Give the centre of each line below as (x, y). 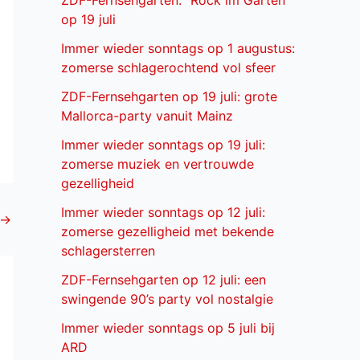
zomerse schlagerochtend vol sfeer (168, 68)
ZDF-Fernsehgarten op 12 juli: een (164, 280)
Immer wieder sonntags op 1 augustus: (178, 49)
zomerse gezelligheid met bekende (168, 232)
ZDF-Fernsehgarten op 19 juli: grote (169, 97)
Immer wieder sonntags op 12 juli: (163, 213)
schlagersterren (108, 251)
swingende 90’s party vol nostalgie (167, 299)
